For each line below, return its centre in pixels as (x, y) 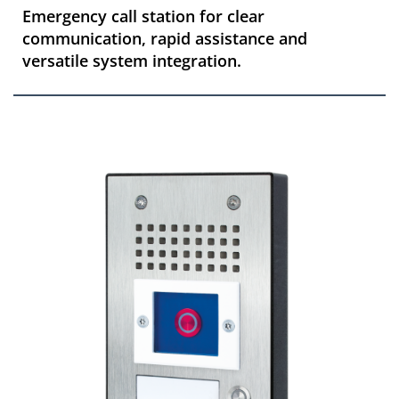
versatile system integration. (132, 61)
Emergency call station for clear (143, 16)
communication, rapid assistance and (165, 38)
